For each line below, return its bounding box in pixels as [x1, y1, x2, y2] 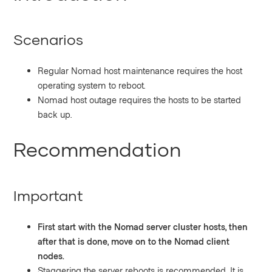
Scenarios [13, 30, 84, 48]
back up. [38, 108, 73, 120]
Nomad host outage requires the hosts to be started [38, 93, 242, 105]
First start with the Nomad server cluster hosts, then [38, 220, 248, 232]
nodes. [38, 250, 65, 261]
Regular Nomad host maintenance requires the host [38, 64, 243, 76]
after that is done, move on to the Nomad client [38, 235, 230, 246]
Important [13, 186, 84, 204]
